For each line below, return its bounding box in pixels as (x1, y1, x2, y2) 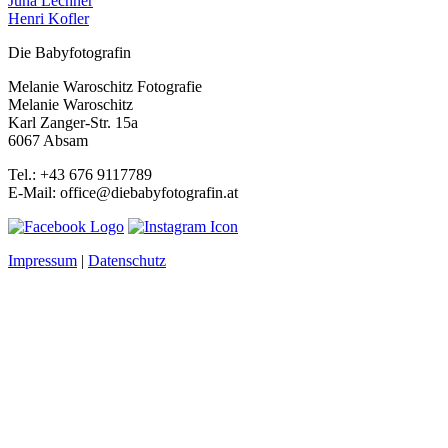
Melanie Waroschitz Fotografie (8, 77, 202, 95)
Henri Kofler (8, 9, 89, 27)
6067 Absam (8, 131, 88, 149)
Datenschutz (88, 251, 166, 269)
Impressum (8, 251, 77, 269)
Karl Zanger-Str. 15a (8, 113, 138, 131)
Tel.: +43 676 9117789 (8, 165, 152, 183)
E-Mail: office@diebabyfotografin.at (8, 183, 238, 201)
